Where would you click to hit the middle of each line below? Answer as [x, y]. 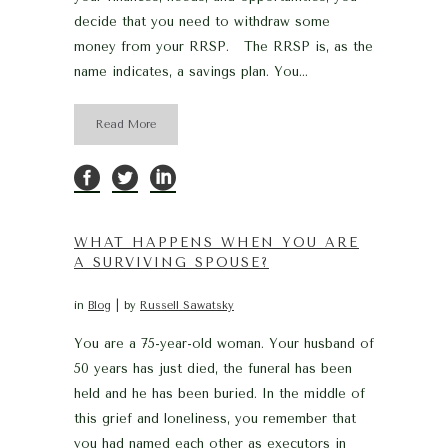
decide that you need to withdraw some [202, 21]
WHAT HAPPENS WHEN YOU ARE [216, 242]
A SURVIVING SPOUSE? [171, 262]
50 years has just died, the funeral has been [213, 368]
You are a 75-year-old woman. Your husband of [224, 343]
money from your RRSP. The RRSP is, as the [223, 46]
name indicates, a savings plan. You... [191, 71]
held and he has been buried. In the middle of [219, 393]
